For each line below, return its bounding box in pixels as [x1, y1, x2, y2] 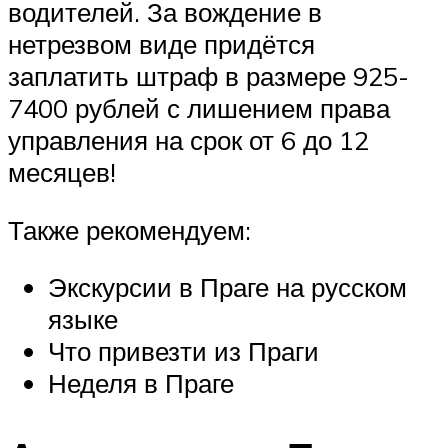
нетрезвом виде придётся [8, 28, 315, 61]
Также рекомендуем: [8, 213, 251, 246]
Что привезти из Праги [48, 335, 319, 368]
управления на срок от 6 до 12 [8, 124, 369, 157]
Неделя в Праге [48, 367, 234, 400]
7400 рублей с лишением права [8, 92, 390, 125]
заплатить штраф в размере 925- [8, 60, 409, 93]
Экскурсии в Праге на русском [48, 271, 407, 304]
